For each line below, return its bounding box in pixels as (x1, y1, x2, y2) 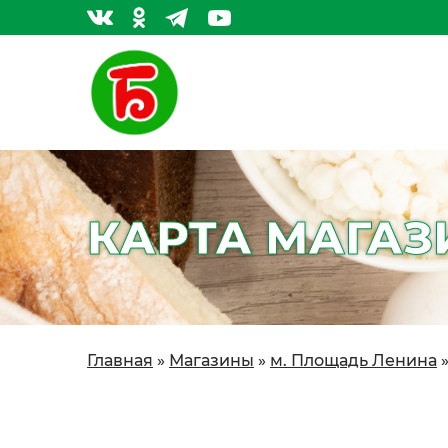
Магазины (169, 351, 254, 371)
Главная (87, 351, 153, 371)
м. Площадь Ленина (270, 351, 437, 371)
